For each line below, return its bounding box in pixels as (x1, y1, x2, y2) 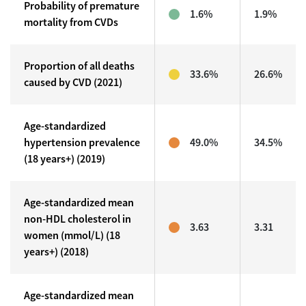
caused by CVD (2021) (24, 75, 122, 89)
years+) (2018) (24, 245, 89, 259)
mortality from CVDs (24, 15, 118, 29)
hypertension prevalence (24, 135, 140, 150)
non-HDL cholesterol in (24, 212, 131, 226)
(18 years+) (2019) (24, 152, 105, 166)
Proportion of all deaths (24, 59, 135, 73)
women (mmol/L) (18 (24, 228, 120, 242)
